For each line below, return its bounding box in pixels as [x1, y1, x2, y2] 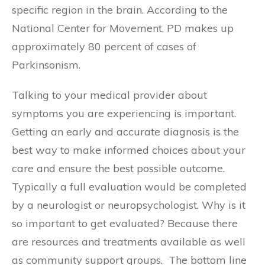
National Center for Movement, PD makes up [12, 21, 234, 35]
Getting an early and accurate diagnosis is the [12, 125, 239, 139]
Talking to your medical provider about [12, 88, 207, 102]
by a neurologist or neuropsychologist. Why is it [12, 198, 245, 212]
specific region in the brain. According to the [12, 3, 228, 17]
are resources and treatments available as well [12, 235, 245, 249]
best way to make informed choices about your [12, 143, 245, 157]
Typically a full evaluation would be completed [12, 180, 247, 194]
